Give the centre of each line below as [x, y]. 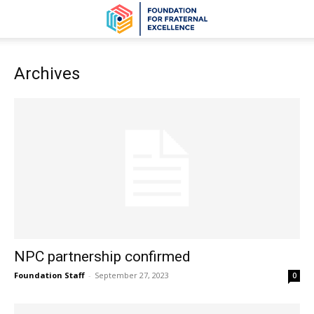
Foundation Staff [49, 275]
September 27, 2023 [132, 275]
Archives [47, 74]
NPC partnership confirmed [104, 257]
